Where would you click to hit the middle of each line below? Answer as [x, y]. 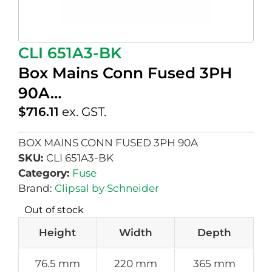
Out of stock [54, 210]
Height [58, 233]
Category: [45, 173]
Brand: [36, 189]
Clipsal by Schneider [107, 189]
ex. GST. [84, 112]
